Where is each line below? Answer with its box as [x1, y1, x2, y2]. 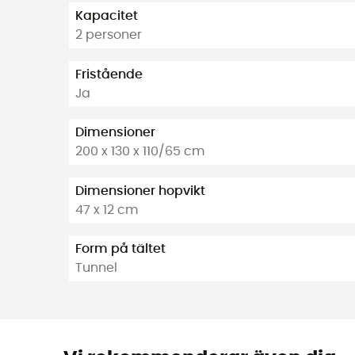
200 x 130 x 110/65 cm [75, 145, 204, 158]
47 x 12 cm [75, 203, 138, 216]
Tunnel [75, 261, 117, 275]
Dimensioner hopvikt [75, 184, 205, 197]
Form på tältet [75, 242, 166, 256]
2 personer [75, 29, 142, 42]
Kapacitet [75, 10, 138, 23]
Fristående [75, 67, 143, 81]
